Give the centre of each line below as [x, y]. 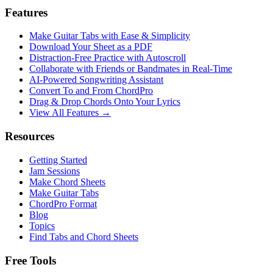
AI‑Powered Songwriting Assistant [96, 80]
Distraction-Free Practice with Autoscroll [108, 58]
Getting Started [58, 160]
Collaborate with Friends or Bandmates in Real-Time [131, 69]
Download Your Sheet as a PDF [91, 47]
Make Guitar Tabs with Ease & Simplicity [110, 36]
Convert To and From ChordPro [91, 91]
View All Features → [70, 113]
